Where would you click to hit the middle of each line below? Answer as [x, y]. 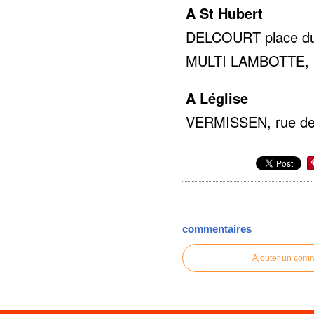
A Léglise [217, 97]
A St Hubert [225, 13]
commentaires [217, 229]
